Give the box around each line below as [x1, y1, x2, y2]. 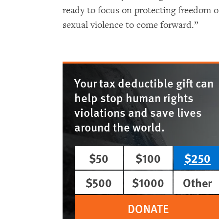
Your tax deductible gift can [74, 74, 214, 91]
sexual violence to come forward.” [63, 19, 198, 31]
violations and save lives [74, 104, 202, 120]
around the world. [74, 118, 165, 135]
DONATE [128, 200, 169, 217]
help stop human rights [74, 89, 194, 106]
